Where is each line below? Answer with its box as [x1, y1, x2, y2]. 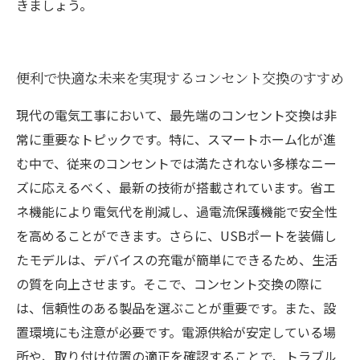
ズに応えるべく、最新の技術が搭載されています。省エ [16, 178, 336, 197]
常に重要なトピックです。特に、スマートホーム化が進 [16, 129, 336, 149]
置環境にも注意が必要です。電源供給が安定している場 [16, 322, 336, 342]
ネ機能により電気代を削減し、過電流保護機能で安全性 [16, 202, 337, 221]
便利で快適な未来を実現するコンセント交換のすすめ [16, 67, 344, 88]
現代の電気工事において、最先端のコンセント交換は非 [16, 105, 337, 125]
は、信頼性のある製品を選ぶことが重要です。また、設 [16, 298, 336, 317]
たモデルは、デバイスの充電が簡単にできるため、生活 [16, 250, 337, 269]
